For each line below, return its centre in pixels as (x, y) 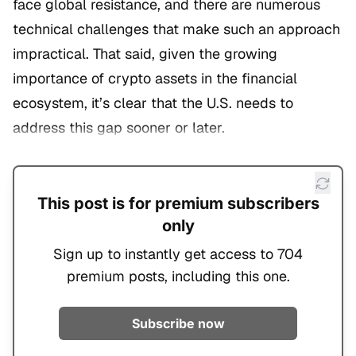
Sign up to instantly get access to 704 (178, 254)
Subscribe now (178, 324)
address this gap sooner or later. (119, 128)
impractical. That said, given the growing (145, 54)
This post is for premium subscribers (178, 204)
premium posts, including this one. (178, 277)
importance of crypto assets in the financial (155, 79)
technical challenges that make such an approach (176, 29)
